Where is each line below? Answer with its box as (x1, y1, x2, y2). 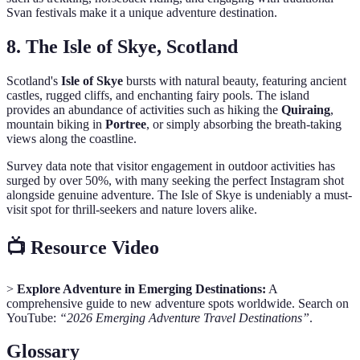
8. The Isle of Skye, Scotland (6, 35, 238, 57)
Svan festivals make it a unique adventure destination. (6, 5, 277, 19)
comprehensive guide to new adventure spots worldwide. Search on (6, 296, 349, 310)
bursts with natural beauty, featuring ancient (123, 73, 346, 88)
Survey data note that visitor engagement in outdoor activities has (6, 158, 335, 173)
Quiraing (281, 102, 330, 117)
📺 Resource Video (6, 236, 159, 258)
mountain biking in (6, 117, 105, 131)
